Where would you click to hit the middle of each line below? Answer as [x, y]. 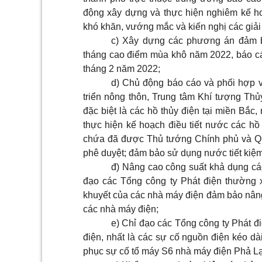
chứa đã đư [108, 139]
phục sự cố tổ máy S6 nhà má [145, 251]
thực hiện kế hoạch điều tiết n [147, 125]
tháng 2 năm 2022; [122, 69]
